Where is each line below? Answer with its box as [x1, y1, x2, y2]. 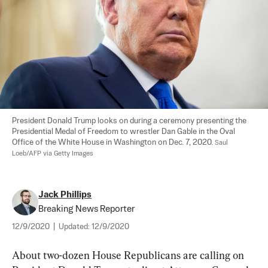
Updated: [59, 223, 92, 231]
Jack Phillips [38, 190, 92, 199]
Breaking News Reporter [38, 204, 135, 214]
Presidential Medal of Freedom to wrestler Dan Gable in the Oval [12, 127, 237, 136]
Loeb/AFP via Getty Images [12, 150, 93, 157]
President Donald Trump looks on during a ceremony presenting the [12, 117, 248, 125]
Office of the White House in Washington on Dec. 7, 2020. [12, 138, 215, 147]
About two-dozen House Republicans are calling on [12, 248, 246, 261]
